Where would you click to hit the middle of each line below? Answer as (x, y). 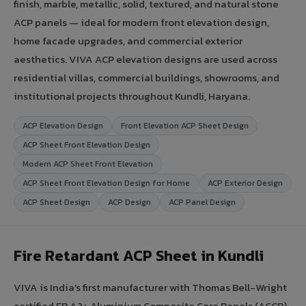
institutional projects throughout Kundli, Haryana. (132, 96)
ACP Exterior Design (245, 183)
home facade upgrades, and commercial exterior (128, 40)
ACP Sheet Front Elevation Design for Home (106, 183)
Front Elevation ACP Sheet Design (185, 125)
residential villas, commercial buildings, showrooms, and (147, 77)
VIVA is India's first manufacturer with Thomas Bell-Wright (150, 287)
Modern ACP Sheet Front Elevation (88, 164)
